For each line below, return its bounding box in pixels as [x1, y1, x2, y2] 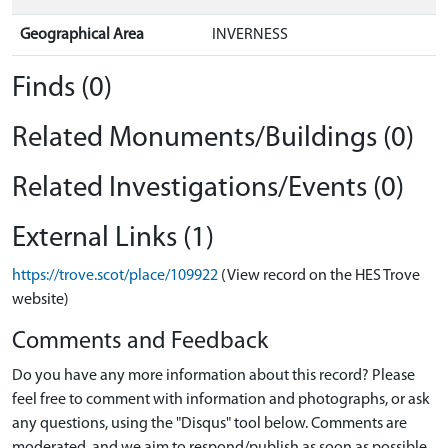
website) [12, 292, 69, 308]
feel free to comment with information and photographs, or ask [12, 392, 430, 408]
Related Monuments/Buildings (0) [12, 124, 414, 153]
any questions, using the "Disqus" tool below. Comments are [12, 416, 407, 432]
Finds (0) [12, 74, 112, 103]
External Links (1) [12, 224, 214, 253]
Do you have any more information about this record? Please [12, 368, 415, 384]
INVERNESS [212, 27, 288, 43]
